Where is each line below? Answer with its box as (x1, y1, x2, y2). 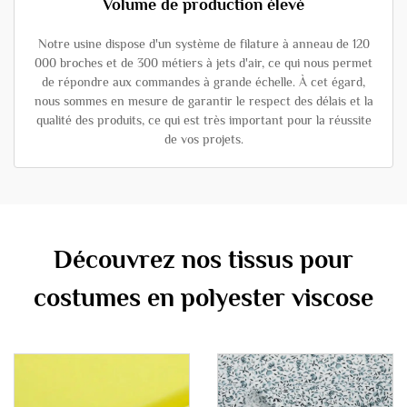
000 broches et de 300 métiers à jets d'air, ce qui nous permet (35, 55, 372, 70)
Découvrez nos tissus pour (54, 245, 353, 273)
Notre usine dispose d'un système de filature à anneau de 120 (37, 36, 370, 51)
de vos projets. (164, 132, 243, 146)
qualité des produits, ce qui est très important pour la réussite (35, 113, 372, 127)
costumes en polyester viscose (34, 283, 373, 312)
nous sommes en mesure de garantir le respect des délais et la (34, 94, 373, 108)
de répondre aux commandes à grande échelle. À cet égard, (42, 74, 365, 89)
